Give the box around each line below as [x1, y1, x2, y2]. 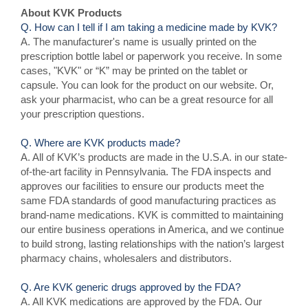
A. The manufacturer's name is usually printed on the [21, 36, 256, 47]
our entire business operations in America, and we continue [21, 223, 284, 235]
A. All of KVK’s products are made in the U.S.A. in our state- [21, 151, 287, 163]
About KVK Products [21, 7, 122, 19]
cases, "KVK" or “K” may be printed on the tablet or [21, 65, 247, 76]
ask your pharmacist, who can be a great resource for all [21, 93, 273, 105]
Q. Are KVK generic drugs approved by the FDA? [21, 281, 241, 293]
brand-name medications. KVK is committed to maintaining [21, 209, 283, 221]
